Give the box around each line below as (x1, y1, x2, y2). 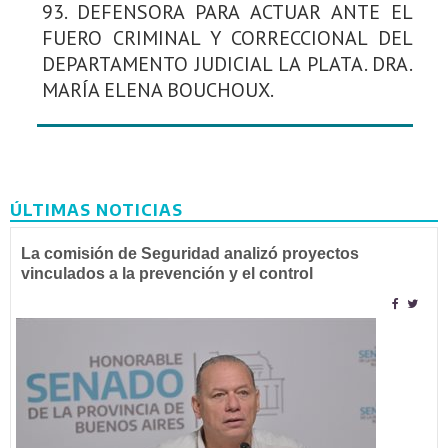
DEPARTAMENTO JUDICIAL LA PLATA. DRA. (42, 50, 413, 77)
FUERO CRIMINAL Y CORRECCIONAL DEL (42, 24, 413, 51)
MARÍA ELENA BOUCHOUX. (42, 76, 274, 103)
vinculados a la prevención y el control (21, 264, 313, 282)
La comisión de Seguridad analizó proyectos (21, 244, 359, 262)
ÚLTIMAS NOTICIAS (10, 199, 183, 220)
